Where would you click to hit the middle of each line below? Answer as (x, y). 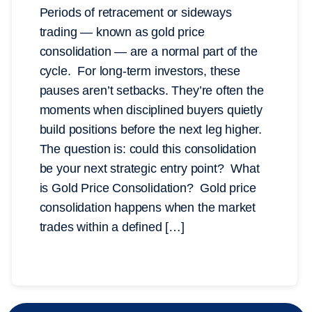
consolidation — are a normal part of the (148, 52)
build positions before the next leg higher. (151, 130)
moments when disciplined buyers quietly (151, 110)
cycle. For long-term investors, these (140, 71)
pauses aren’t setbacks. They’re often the (151, 91)
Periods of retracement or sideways (135, 13)
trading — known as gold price (122, 32)
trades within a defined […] (112, 227)
